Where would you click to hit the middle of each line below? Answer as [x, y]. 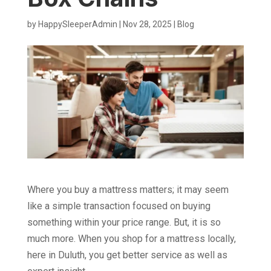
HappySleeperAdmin [77, 24]
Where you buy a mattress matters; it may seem [128, 190]
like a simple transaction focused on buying [119, 206]
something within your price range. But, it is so [124, 223]
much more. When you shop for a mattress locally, [131, 239]
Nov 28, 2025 [147, 24]
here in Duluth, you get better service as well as [127, 255]
